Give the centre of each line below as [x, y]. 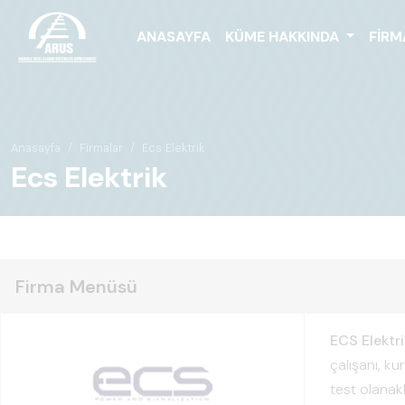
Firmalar [101, 148]
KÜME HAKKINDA [283, 36]
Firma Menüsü [76, 287]
